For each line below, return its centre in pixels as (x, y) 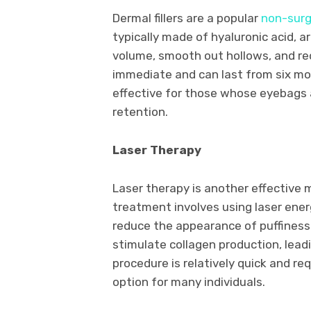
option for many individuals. (189, 282)
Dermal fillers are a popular (187, 18)
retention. (140, 112)
